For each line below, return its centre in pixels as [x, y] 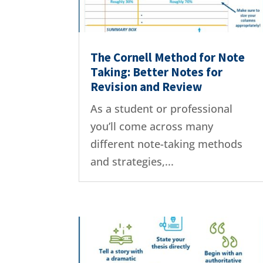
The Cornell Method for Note [168, 58]
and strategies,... [132, 162]
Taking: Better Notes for [157, 72]
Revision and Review [146, 87]
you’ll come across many [152, 127]
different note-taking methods [167, 144]
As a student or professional [162, 109]
